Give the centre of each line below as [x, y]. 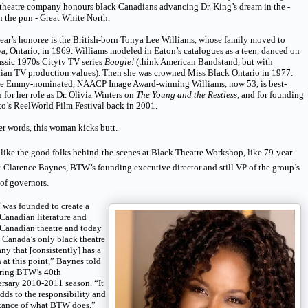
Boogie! [119, 61]
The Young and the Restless [187, 94]
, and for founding [271, 94]
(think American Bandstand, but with [203, 61]
